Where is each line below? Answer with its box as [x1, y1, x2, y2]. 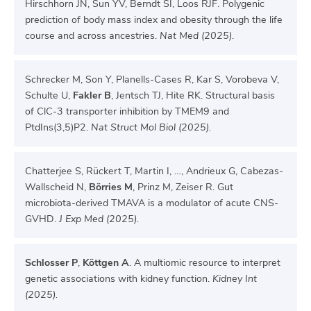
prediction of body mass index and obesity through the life [25, 13, 283, 26]
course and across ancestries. [25, 29, 160, 42]
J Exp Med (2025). [59, 212, 139, 226]
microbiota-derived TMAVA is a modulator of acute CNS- [25, 196, 278, 210]
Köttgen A [80, 256, 129, 269]
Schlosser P [25, 256, 78, 269]
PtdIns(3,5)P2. [25, 121, 91, 134]
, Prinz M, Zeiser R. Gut [133, 180, 233, 194]
